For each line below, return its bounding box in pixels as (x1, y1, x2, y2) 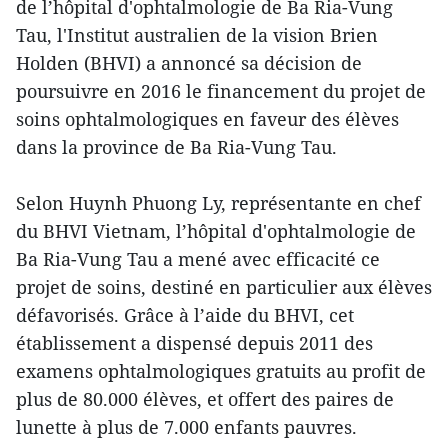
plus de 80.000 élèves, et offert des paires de (16, 386, 394, 411)
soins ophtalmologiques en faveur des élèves (16, 106, 399, 131)
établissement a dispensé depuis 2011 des (16, 330, 373, 355)
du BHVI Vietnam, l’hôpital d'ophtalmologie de (16, 218, 416, 243)
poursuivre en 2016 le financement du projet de (16, 78, 426, 103)
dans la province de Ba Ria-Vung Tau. (16, 134, 337, 159)
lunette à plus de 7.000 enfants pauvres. (16, 414, 357, 439)
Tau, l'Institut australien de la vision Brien (16, 22, 378, 47)
